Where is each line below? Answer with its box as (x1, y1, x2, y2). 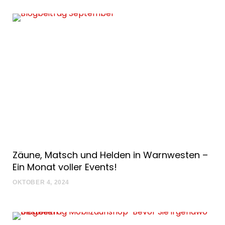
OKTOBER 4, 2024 (13, 179, 69, 186)
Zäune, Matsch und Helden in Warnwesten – (13, 149, 208, 162)
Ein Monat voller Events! (13, 161, 117, 174)
